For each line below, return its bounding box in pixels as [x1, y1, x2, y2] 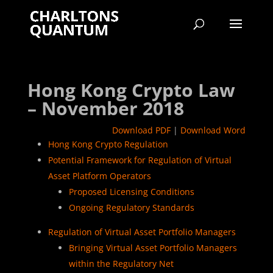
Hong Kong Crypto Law [27, 77, 235, 102]
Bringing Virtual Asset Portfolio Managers [68, 242, 237, 253]
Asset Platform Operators [48, 170, 151, 182]
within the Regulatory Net [68, 258, 174, 269]
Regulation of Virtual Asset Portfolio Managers [48, 226, 236, 238]
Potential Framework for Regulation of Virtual [48, 154, 232, 166]
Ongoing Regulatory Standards [68, 202, 194, 213]
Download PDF [112, 124, 171, 136]
